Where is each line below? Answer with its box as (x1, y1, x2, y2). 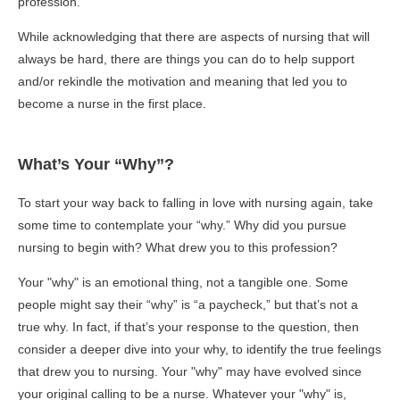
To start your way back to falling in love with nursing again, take (18, 196, 373, 210)
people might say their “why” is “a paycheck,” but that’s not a (18, 297, 358, 312)
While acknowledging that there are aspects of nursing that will (18, 29, 370, 44)
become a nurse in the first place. (18, 96, 206, 111)
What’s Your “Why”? (18, 155, 174, 173)
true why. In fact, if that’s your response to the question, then (18, 320, 359, 334)
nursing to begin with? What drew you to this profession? (18, 240, 337, 254)
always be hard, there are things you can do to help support (18, 52, 354, 66)
